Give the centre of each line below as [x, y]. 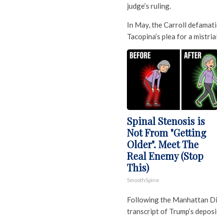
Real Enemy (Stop [165, 156]
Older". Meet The [163, 144]
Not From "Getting [167, 133]
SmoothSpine [143, 180]
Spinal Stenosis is [166, 121]
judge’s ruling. [149, 6]
